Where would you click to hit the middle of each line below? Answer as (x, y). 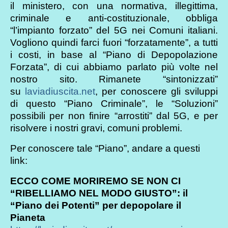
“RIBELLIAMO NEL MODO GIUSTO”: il (99, 193)
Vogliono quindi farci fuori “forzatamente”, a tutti (114, 42)
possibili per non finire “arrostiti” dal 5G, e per (114, 116)
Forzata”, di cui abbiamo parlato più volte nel (114, 67)
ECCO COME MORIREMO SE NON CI (95, 181)
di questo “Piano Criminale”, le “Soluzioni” (114, 103)
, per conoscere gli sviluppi (157, 91)
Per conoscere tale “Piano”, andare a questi (105, 148)
